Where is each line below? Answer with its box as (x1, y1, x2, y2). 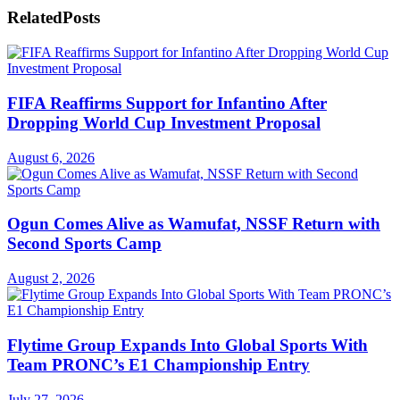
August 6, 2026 (7, 149, 95, 165)
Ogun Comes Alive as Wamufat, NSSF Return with (7, 214, 380, 234)
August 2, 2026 (7, 271, 95, 287)
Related (7, 8, 62, 28)
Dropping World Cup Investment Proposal (7, 112, 321, 132)
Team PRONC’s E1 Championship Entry (7, 354, 310, 374)
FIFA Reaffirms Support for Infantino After (7, 93, 327, 112)
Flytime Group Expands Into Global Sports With (7, 335, 368, 354)
